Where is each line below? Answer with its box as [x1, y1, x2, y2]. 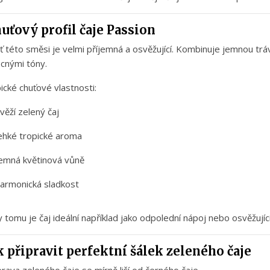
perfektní [66, 243, 130, 259]
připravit [7, 243, 66, 259]
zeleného [166, 243, 227, 259]
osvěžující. [133, 43, 176, 55]
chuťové [19, 81, 54, 94]
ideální [53, 212, 81, 224]
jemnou [222, 43, 256, 55]
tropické [19, 130, 55, 142]
